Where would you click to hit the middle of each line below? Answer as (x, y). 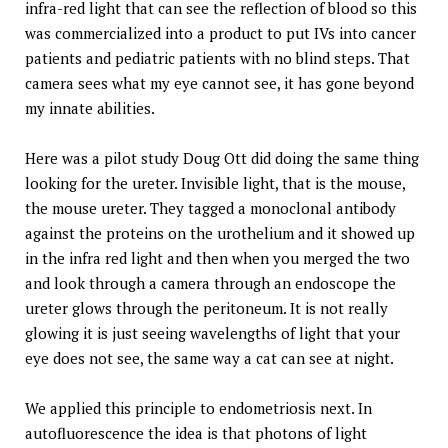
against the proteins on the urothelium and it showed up (220, 233)
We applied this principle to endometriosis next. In (198, 408)
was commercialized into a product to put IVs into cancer (220, 33)
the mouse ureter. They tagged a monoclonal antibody (210, 208)
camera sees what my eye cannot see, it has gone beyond (219, 83)
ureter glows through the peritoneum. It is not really (206, 308)
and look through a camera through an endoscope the (210, 283)
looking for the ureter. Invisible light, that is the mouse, (215, 183)
